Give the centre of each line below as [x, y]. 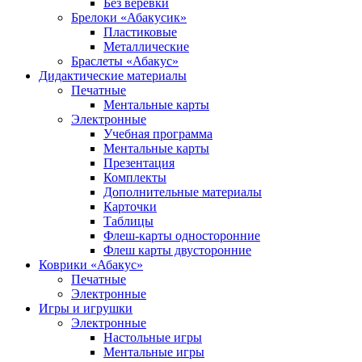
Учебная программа [158, 134]
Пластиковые [140, 32]
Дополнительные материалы [183, 192]
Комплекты [135, 177]
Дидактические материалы [113, 76]
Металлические [146, 46]
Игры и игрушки [86, 308]
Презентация [139, 163]
